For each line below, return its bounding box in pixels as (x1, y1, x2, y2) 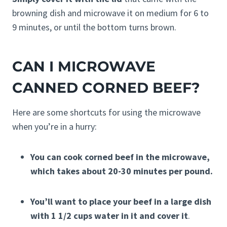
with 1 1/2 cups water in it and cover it (30, 210, 188, 222)
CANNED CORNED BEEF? (12, 79, 200, 97)
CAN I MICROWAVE (12, 58, 156, 75)
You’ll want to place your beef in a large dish (30, 196, 211, 208)
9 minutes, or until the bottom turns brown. (12, 21, 176, 33)
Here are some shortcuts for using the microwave (12, 106, 201, 119)
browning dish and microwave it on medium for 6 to (12, 7, 209, 19)
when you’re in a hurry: (12, 121, 97, 133)
